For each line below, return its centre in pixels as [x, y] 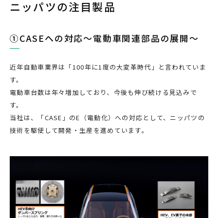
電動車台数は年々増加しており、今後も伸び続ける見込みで [104, 92]
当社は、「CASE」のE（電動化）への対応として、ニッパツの [107, 118]
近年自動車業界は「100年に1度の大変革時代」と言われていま [108, 67]
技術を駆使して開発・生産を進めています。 [79, 130]
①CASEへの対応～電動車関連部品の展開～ [104, 38]
